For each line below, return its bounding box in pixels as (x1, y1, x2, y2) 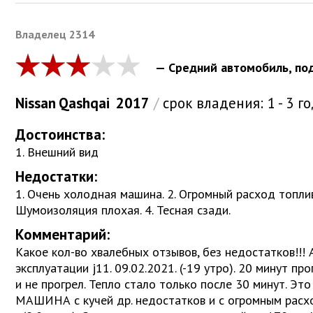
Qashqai (59, 93, 110, 112)
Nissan (15, 93, 56, 112)
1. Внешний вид (15, 143, 99, 160)
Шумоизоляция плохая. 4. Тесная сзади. (15, 201, 231, 218)
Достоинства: (15, 124, 105, 144)
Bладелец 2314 (15, 27, 94, 41)
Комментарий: (15, 224, 110, 244)
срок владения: (159, 93, 268, 112)
